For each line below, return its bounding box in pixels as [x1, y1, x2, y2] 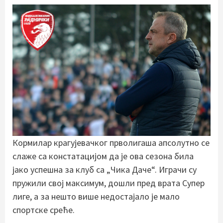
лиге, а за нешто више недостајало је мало [12, 191, 180, 202]
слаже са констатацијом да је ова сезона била [12, 150, 194, 162]
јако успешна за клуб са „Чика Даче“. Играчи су [12, 164, 197, 175]
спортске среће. [12, 204, 75, 216]
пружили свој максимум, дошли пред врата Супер [12, 177, 205, 189]
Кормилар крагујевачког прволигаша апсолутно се [12, 137, 210, 148]
